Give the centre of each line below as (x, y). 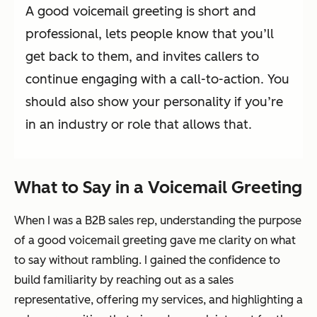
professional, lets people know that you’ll (150, 34)
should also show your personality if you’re (154, 102)
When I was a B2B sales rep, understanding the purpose (158, 221)
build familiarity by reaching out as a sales (124, 280)
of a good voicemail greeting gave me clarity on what (155, 241)
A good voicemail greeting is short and (141, 12)
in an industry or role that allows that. (139, 125)
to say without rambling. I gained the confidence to (147, 260)
